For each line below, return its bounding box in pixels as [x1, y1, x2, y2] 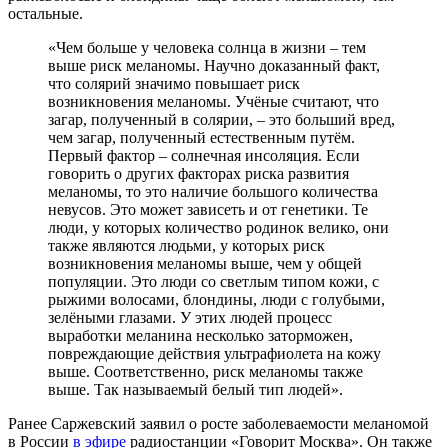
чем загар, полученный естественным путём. [48, 128, 355, 146]
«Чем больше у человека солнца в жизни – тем [48, 38, 366, 56]
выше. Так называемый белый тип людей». [48, 380, 343, 398]
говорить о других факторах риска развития [48, 164, 349, 182]
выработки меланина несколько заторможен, [48, 326, 353, 344]
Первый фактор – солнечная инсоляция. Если [48, 146, 360, 164]
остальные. [8, 4, 83, 22]
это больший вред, [269, 110, 395, 128]
